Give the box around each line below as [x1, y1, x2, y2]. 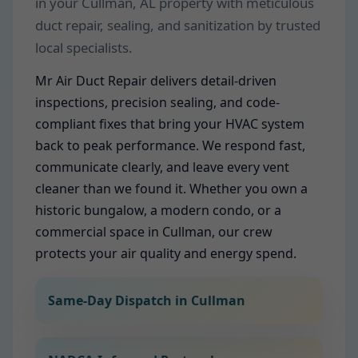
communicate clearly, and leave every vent [35, 158, 289, 176]
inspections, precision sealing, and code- [35, 93, 280, 111]
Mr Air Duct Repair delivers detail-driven [35, 72, 276, 89]
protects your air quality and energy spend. [35, 245, 296, 262]
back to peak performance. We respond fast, [35, 137, 305, 154]
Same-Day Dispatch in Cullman [48, 292, 245, 309]
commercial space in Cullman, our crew [35, 223, 272, 241]
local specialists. [35, 38, 133, 57]
